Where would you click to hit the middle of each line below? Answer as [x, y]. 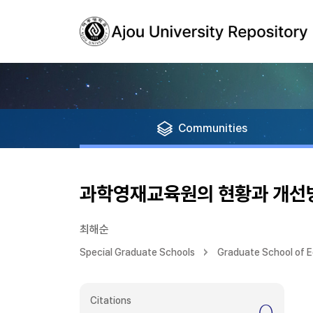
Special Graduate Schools [137, 252]
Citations [111, 300]
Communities [213, 128]
